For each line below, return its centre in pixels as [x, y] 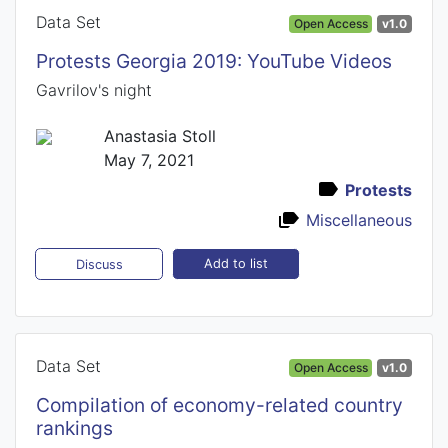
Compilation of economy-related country [219, 404]
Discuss [99, 264]
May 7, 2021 [148, 159]
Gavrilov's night [94, 89]
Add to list [235, 264]
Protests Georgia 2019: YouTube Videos [214, 60]
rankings [74, 427]
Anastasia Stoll [159, 135]
